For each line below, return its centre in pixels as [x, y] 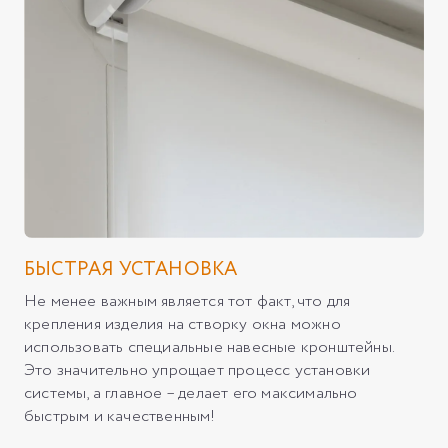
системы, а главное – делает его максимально [191, 394]
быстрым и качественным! [120, 417]
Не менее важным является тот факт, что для [187, 302]
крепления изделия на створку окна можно [182, 325]
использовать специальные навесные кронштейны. [209, 348]
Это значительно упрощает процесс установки [197, 371]
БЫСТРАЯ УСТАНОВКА [131, 270]
